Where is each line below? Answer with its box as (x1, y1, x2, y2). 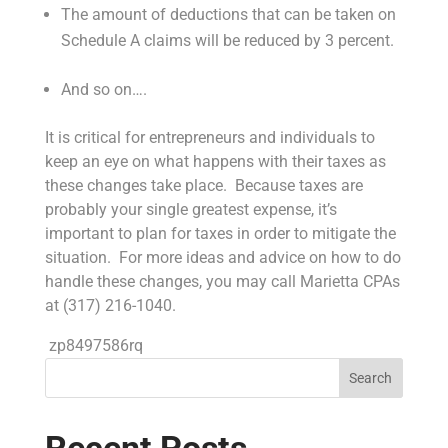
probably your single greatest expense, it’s (44, 199, 337, 219)
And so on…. (60, 79, 147, 99)
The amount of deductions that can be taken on (60, 4, 396, 24)
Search (349, 369, 393, 386)
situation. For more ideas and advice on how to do (44, 247, 401, 267)
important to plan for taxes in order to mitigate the (44, 223, 396, 243)
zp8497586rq (48, 335, 143, 355)
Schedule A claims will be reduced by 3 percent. (60, 30, 394, 50)
